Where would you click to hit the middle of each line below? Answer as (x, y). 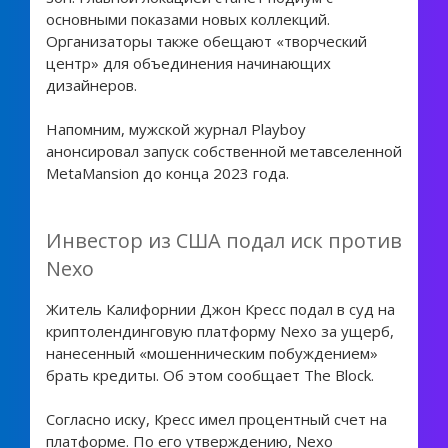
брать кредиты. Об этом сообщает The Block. (209, 374)
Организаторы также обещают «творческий (206, 40)
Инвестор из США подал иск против (223, 240)
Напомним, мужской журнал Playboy (175, 129)
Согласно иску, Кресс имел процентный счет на (216, 419)
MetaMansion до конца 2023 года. (167, 173)
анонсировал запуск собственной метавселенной (223, 151)
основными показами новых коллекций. (187, 18)
